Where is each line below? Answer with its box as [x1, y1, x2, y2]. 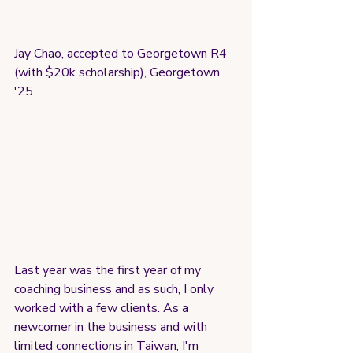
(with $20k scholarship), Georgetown [14, 63, 223, 81]
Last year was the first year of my [14, 261, 204, 279]
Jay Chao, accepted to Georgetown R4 [14, 44, 230, 62]
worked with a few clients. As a [14, 299, 191, 317]
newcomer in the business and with [14, 318, 210, 336]
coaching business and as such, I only [14, 280, 217, 298]
